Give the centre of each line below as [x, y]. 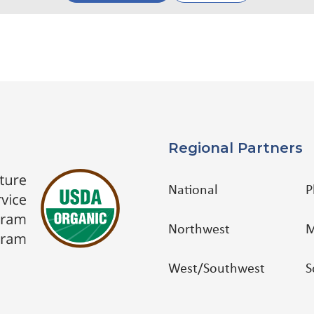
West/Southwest [217, 269]
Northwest [199, 230]
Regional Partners [235, 148]
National [193, 191]
